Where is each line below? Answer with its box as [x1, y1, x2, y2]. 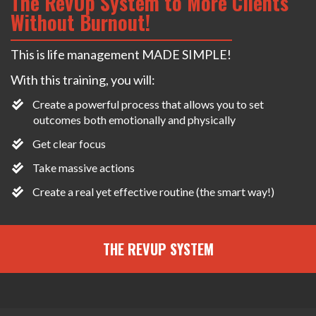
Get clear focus [32, 136, 107, 150]
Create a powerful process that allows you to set [32, 97, 265, 111]
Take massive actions [32, 160, 135, 174]
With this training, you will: [11, 71, 155, 87]
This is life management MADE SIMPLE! [11, 46, 231, 62]
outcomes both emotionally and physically [33, 112, 238, 126]
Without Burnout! [11, 7, 150, 37]
